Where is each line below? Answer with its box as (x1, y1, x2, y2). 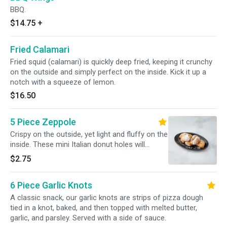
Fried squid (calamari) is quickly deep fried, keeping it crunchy (10, 57, 212, 66)
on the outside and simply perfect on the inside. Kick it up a (10, 67, 206, 77)
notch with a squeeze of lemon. (10, 78, 116, 87)
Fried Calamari (10, 44, 69, 55)
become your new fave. (10, 150, 88, 159)
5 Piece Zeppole (10, 117, 76, 127)
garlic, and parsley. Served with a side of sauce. (10, 213, 166, 222)
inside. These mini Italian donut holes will (10, 140, 145, 149)
